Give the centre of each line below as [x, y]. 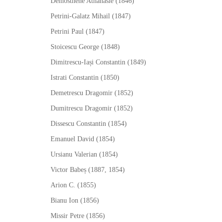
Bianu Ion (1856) [75, 200]
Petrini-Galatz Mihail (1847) [91, 16]
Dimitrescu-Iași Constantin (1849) [98, 62]
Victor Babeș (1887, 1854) [88, 170]
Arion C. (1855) [73, 185]
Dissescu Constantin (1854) [89, 124]
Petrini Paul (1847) [78, 31]
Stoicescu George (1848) [85, 47]
